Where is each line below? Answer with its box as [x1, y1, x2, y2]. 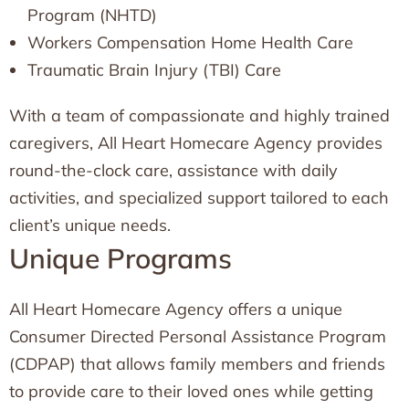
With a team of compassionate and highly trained [9, 105, 390, 126]
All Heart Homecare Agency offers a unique [9, 299, 342, 320]
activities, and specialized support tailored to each [9, 187, 389, 208]
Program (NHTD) [27, 5, 157, 26]
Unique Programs [9, 241, 232, 276]
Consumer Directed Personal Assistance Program [9, 326, 386, 347]
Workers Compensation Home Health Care [27, 32, 353, 53]
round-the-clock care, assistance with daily [9, 160, 338, 181]
